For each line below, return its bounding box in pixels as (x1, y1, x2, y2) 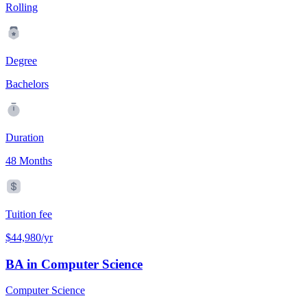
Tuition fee (5, 208, 52, 220)
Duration (5, 132, 44, 143)
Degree (5, 55, 37, 66)
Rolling (5, 1, 38, 13)
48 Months (5, 155, 52, 167)
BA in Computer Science (5, 256, 143, 271)
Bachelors (5, 78, 49, 90)
